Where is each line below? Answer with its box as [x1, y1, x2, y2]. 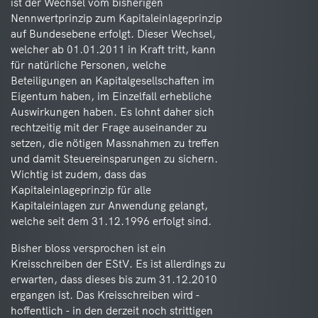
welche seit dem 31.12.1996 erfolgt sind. [11, 214, 212, 228]
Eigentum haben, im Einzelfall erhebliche [11, 89, 212, 103]
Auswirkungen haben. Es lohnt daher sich [11, 105, 214, 119]
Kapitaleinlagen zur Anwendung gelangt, [11, 199, 208, 212]
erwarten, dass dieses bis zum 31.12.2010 [11, 273, 217, 286]
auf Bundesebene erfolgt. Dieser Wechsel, [11, 27, 216, 40]
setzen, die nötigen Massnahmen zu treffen [11, 136, 219, 150]
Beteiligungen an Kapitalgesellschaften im [11, 74, 214, 87]
